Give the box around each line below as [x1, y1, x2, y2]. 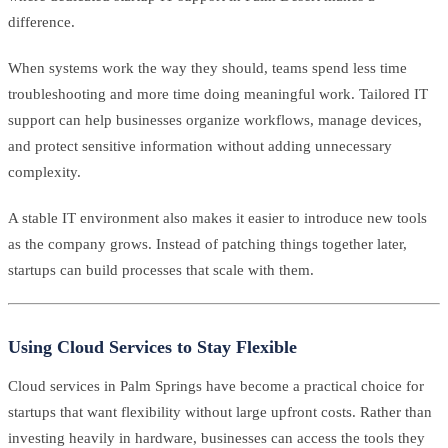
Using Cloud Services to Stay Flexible [8, 337, 297, 357]
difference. [8, 13, 75, 30]
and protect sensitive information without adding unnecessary [8, 137, 392, 154]
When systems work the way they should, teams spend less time [8, 59, 407, 76]
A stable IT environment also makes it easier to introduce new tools [8, 209, 427, 226]
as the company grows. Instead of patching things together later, [8, 235, 407, 252]
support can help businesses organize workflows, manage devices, [8, 111, 422, 128]
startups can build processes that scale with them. [8, 261, 314, 278]
